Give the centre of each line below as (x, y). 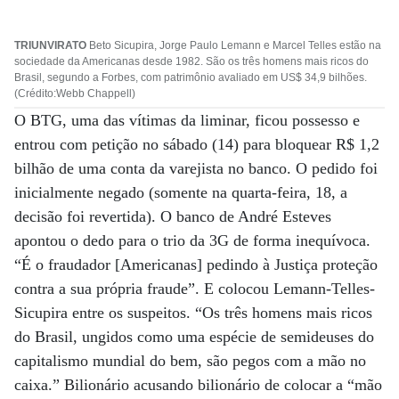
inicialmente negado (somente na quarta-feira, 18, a (181, 192)
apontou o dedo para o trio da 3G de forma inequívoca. (192, 240)
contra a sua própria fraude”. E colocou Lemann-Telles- (195, 289)
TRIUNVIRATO (50, 45)
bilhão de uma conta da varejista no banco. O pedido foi (196, 168)
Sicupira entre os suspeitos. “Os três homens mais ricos (193, 313)
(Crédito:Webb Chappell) (75, 94)
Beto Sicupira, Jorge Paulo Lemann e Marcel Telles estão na (234, 45)
